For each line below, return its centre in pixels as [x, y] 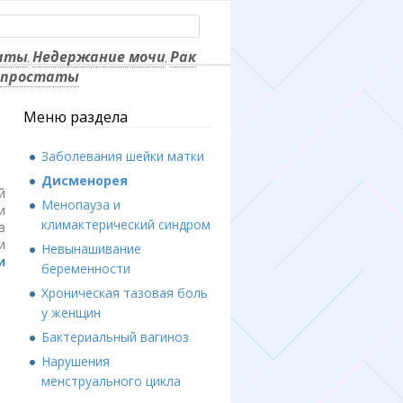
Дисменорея [85, 180]
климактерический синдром [126, 224]
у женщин [71, 312]
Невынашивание [91, 248]
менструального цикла [111, 381]
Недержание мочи [99, 57]
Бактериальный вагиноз [115, 336]
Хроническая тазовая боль [125, 292]
